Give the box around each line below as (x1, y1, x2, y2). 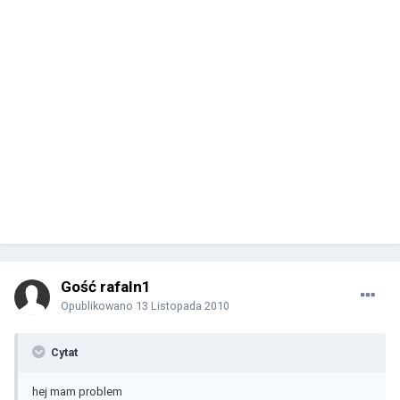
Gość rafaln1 (61, 278, 151, 296)
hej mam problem (32, 384, 122, 398)
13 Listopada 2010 (136, 299, 229, 313)
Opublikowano (61, 299, 136, 313)
